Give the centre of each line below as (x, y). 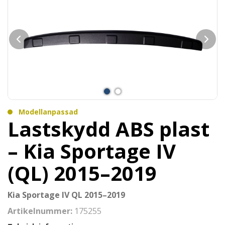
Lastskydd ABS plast (108, 129)
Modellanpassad (48, 112)
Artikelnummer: (41, 211)
